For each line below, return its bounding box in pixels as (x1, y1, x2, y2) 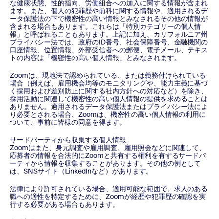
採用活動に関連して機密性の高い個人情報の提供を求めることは (10, 94, 208, 103)
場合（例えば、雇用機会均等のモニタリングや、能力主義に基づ (10, 79, 208, 88)
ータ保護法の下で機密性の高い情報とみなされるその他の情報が (10, 14, 208, 23)
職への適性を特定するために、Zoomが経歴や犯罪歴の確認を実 (10, 192, 206, 201)
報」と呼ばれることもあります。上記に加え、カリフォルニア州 (10, 30, 208, 39)
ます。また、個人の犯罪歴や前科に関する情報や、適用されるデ (10, 6, 208, 15)
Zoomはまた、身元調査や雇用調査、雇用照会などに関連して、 (10, 143, 206, 152)
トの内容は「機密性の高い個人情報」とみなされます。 (10, 53, 181, 62)
